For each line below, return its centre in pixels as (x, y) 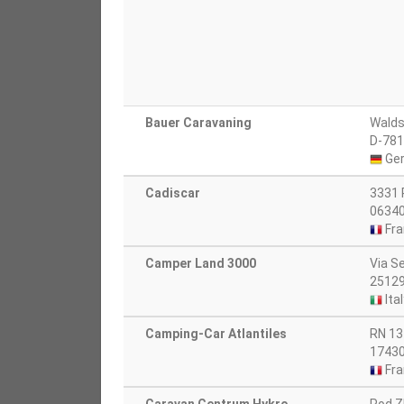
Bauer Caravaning (198, 123)
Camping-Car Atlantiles (216, 334)
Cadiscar (173, 193)
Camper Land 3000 (201, 263)
